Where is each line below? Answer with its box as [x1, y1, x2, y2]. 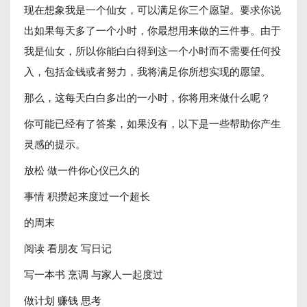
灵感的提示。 [24, 136, 86, 151]
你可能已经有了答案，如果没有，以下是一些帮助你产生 [24, 116, 281, 130]
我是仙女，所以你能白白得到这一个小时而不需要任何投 [24, 43, 281, 58]
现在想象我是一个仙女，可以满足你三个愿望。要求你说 [24, 2, 281, 16]
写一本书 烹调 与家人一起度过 [24, 267, 163, 281]
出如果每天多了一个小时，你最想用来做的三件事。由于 [24, 23, 281, 37]
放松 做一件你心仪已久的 [24, 162, 140, 177]
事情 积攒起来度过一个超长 [24, 188, 150, 203]
